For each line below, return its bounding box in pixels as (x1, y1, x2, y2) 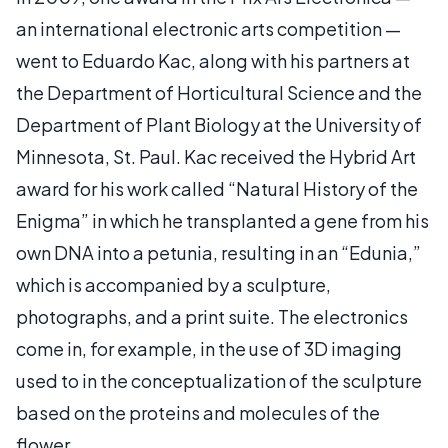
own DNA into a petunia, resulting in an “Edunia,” (16, 241, 421, 264)
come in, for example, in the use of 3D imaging (16, 337, 402, 360)
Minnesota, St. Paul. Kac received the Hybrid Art (16, 145, 416, 168)
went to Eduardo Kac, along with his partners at (16, 49, 410, 72)
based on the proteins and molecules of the (16, 401, 380, 424)
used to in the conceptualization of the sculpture (16, 369, 422, 392)
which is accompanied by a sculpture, (16, 273, 331, 296)
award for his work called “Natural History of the (16, 177, 418, 200)
